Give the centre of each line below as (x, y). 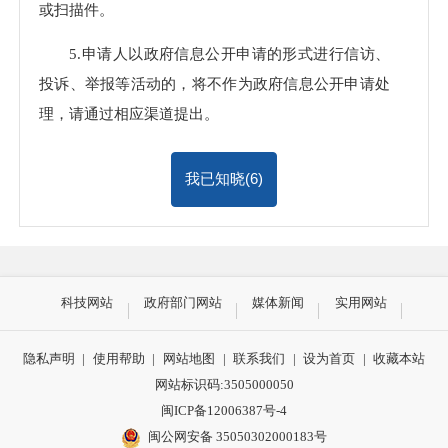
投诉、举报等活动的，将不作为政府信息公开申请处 (214, 83)
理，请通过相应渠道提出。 (129, 113)
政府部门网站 (182, 303)
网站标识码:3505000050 (224, 384)
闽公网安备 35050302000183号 (238, 436)
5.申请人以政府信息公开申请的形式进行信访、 (229, 53)
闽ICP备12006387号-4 (224, 410)
